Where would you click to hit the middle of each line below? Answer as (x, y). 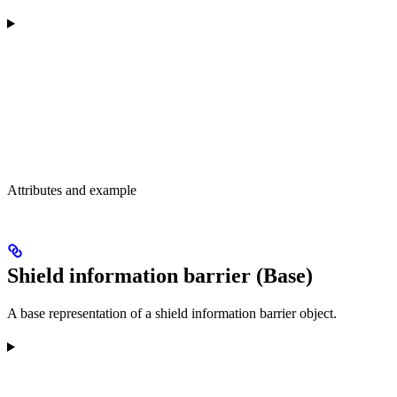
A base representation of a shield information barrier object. (172, 313)
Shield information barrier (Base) (160, 275)
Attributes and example (72, 190)
